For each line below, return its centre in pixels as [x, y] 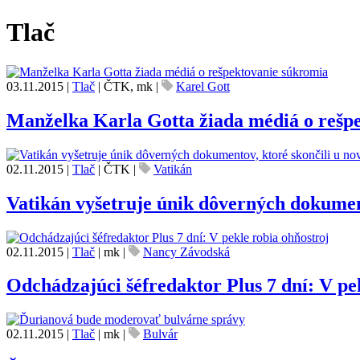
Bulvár [160, 334]
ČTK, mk [128, 86]
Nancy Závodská [186, 252]
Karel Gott [203, 86]
